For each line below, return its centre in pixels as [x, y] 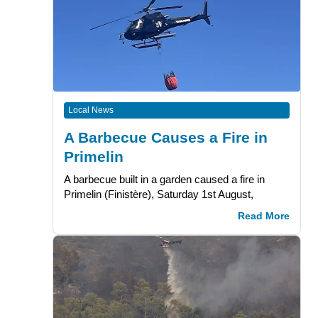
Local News [91, 110]
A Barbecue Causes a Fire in [165, 137]
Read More [264, 216]
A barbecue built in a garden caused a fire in [164, 179]
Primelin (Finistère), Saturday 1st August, [158, 194]
